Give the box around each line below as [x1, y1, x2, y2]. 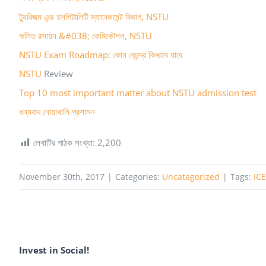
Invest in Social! [19, 244, 89, 256]
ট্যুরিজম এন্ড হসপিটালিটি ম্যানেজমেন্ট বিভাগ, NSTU [19, 10, 169, 23]
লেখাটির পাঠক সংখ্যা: [33, 136, 95, 148]
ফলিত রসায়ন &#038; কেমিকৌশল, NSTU [19, 29, 152, 42]
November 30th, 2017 [19, 170, 104, 182]
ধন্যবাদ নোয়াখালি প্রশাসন [19, 105, 95, 118]
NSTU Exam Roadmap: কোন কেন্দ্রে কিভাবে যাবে [19, 48, 182, 61]
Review [42, 67, 73, 80]
